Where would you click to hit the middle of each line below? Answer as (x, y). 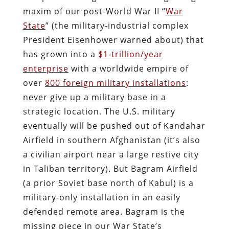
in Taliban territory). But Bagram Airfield (110, 168)
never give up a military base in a (94, 97)
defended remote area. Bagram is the (104, 211)
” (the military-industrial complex (117, 25)
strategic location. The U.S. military (99, 111)
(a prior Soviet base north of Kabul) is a (108, 183)
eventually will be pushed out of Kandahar (114, 125)
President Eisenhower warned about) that (113, 40)
